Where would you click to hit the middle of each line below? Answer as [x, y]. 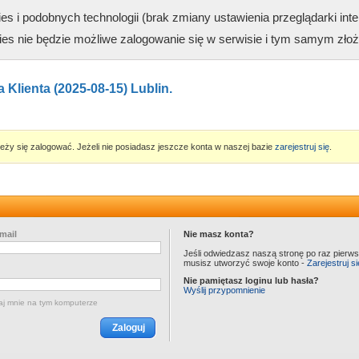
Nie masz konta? [219, 234]
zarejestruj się [302, 147]
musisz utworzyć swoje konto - [245, 263]
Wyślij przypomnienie [224, 290]
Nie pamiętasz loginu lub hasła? [251, 280]
